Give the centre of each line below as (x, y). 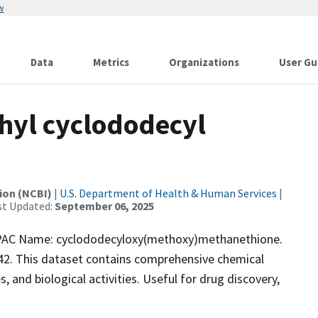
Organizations (204, 62)
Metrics (111, 62)
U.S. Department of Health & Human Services (168, 193)
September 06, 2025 (104, 206)
